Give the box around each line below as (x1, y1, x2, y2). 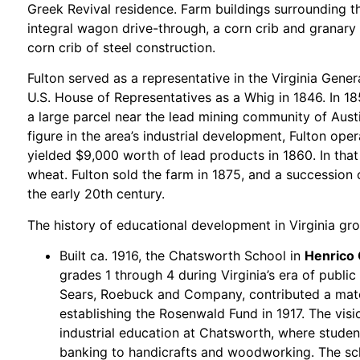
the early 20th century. (27, 186, 166, 202)
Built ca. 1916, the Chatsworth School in (59, 247, 305, 264)
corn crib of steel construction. (27, 39, 216, 55)
